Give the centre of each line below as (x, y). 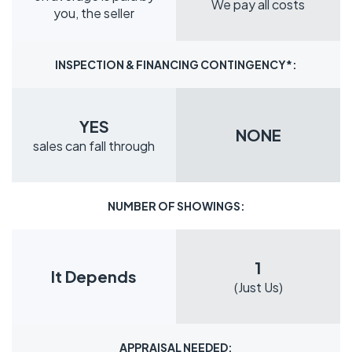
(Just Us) (258, 288)
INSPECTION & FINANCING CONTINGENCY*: (176, 64)
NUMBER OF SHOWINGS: (176, 205)
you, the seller (94, 13)
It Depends (94, 277)
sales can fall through (94, 146)
